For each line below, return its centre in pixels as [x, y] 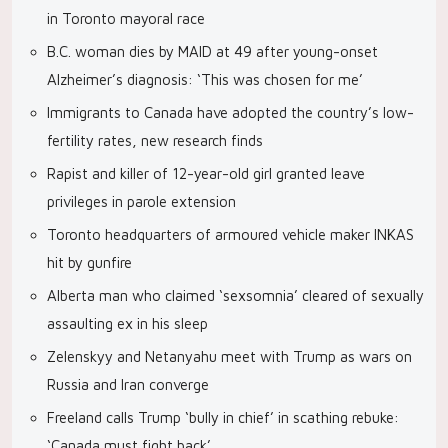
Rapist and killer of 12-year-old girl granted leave [206, 173]
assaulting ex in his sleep [127, 323]
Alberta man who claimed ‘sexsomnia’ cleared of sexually [235, 295]
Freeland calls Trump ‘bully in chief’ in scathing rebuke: [223, 417]
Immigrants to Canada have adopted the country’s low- [230, 112]
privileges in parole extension [141, 201]
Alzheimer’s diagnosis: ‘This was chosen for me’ [205, 79]
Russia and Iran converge [128, 384]
